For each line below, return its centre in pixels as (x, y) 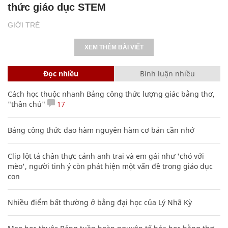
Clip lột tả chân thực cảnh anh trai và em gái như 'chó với (106, 156)
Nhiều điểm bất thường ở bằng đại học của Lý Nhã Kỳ (100, 202)
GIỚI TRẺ (24, 25)
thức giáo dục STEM (57, 7)
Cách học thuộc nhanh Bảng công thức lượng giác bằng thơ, (111, 94)
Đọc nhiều (61, 73)
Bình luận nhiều (167, 73)
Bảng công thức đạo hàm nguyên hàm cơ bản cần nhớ (101, 130)
